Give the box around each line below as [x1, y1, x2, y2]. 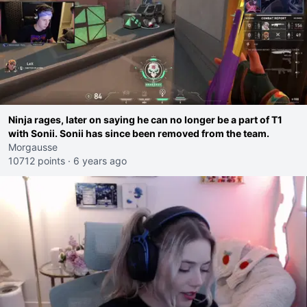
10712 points [8, 155, 65, 167]
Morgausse [8, 141, 58, 153]
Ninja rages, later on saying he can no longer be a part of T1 [8, 114, 282, 125]
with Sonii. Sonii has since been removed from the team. [8, 127, 269, 139]
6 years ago [73, 155, 127, 167]
